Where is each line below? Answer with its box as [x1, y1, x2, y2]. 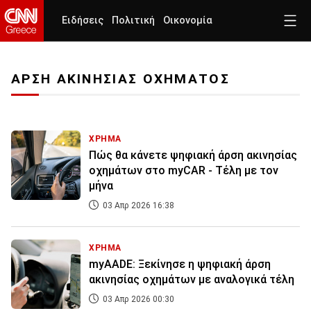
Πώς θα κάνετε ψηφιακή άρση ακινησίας [89, 149, 297, 162]
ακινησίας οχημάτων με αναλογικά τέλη [89, 273, 294, 287]
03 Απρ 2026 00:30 [101, 294, 174, 305]
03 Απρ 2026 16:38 [101, 201, 174, 211]
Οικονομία [163, 15, 212, 26]
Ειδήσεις [62, 15, 103, 26]
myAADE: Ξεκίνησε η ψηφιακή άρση [89, 258, 271, 271]
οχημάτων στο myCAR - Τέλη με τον [89, 164, 278, 178]
